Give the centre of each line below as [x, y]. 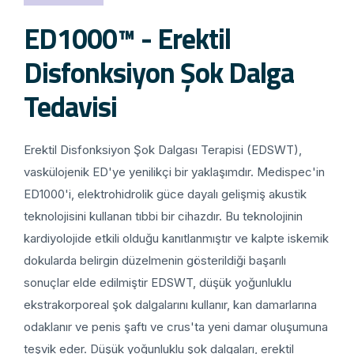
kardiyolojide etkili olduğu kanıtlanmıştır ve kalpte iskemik [176, 238]
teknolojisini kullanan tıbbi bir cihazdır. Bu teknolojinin [163, 216]
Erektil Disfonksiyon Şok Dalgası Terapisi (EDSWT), [163, 149]
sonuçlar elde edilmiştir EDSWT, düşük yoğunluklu [158, 282]
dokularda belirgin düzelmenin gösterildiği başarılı [155, 260]
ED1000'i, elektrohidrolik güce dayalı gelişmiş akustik [165, 194]
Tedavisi [70, 106]
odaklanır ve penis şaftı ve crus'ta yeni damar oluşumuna [176, 326]
